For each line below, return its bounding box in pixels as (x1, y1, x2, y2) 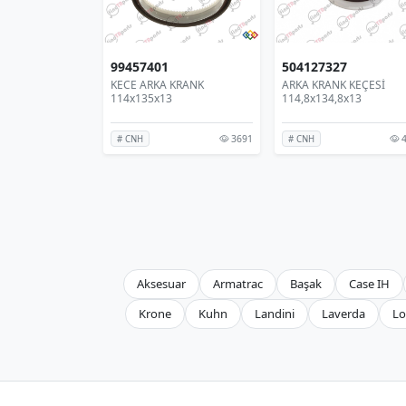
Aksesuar (137, 275, 186, 292)
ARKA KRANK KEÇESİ (281, 76, 385, 92)
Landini (255, 304, 295, 322)
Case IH (349, 275, 390, 292)
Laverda (322, 304, 365, 322)
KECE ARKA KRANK (111, 76, 204, 92)
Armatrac (213, 275, 263, 292)
